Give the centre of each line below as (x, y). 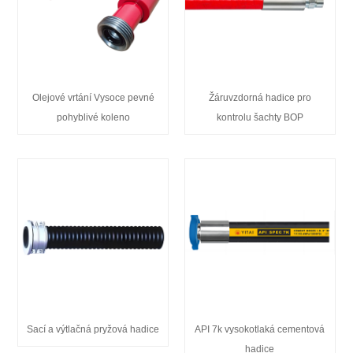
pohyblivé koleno (93, 117)
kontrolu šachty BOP (260, 117)
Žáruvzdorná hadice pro (260, 97)
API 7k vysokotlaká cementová (260, 330)
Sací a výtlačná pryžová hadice (93, 330)
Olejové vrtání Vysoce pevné (93, 97)
